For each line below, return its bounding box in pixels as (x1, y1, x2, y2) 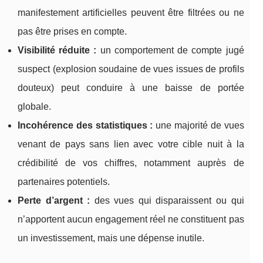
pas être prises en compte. (18, 26, 127, 37)
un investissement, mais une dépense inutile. (18, 233, 204, 244)
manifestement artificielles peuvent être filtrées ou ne (18, 8, 244, 18)
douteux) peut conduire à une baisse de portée (18, 83, 244, 93)
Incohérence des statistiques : (18, 120, 153, 131)
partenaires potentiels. (18, 177, 110, 187)
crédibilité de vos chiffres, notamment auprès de (18, 158, 244, 168)
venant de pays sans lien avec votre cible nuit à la (18, 139, 244, 150)
